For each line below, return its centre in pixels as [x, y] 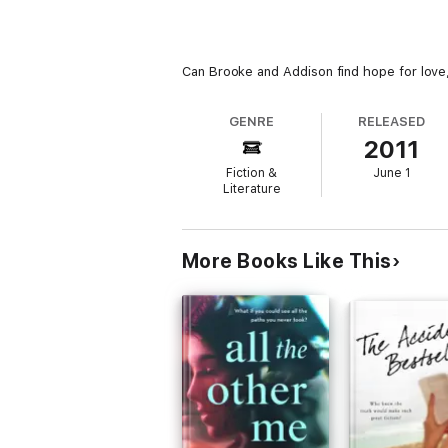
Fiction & [252, 173]
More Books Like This [287, 261]
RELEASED [391, 121]
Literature [251, 189]
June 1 [391, 173]
